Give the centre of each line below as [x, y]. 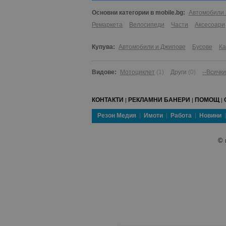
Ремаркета [107, 25]
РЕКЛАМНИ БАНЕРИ [159, 100]
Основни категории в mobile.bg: [138, 13]
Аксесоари [210, 25]
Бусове [202, 47]
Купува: [103, 47]
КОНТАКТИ [108, 100]
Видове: [104, 72]
